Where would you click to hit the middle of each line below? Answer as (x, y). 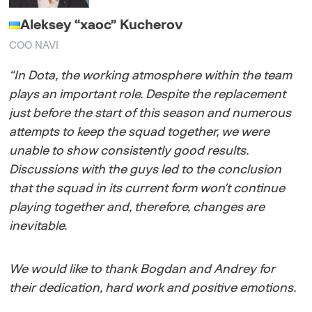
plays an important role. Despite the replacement (148, 94)
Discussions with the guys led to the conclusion (146, 170)
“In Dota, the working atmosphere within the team (151, 76)
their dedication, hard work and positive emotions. (153, 288)
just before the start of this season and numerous (150, 113)
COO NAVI (34, 45)
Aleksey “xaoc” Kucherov (102, 25)
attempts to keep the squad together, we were (140, 132)
